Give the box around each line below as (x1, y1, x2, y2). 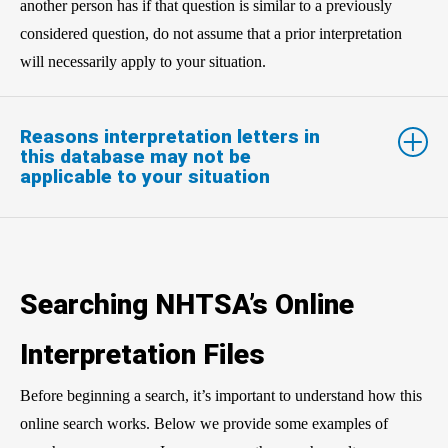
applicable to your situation (20, 164, 270, 188)
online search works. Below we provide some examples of (20, 414, 388, 432)
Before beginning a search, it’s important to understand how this (20, 386, 422, 404)
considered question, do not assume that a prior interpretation (20, 24, 402, 42)
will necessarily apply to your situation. (20, 52, 266, 70)
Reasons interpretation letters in (20, 124, 320, 148)
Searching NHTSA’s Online (20, 287, 354, 321)
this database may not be (20, 144, 251, 168)
